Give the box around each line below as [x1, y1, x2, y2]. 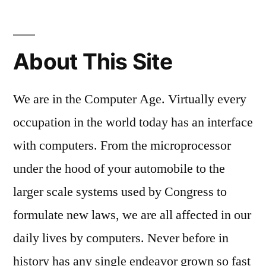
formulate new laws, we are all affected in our [13, 206, 251, 223]
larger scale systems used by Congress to [13, 183, 227, 200]
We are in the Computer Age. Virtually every [13, 90, 246, 107]
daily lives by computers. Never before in [13, 229, 229, 246]
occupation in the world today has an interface [13, 113, 253, 131]
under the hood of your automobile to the [13, 160, 225, 177]
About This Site [13, 47, 172, 75]
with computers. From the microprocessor [13, 137, 231, 154]
